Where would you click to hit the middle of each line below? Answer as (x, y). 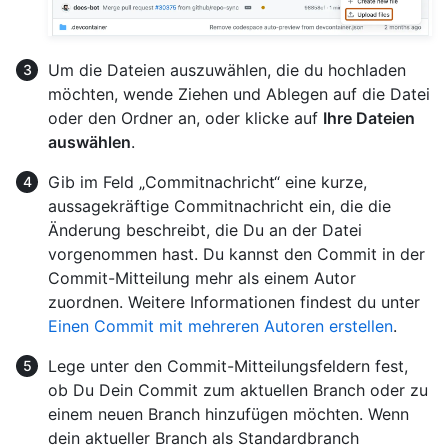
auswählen (89, 142)
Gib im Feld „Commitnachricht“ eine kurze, (207, 182)
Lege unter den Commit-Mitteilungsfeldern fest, (228, 366)
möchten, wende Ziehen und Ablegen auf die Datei (239, 94)
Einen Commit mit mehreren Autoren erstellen (220, 326)
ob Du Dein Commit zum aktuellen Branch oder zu (238, 390)
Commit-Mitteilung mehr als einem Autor (202, 278)
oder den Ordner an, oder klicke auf (185, 118)
